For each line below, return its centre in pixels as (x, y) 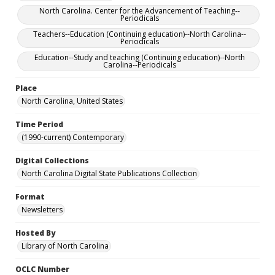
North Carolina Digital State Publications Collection (109, 173)
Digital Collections (52, 161)
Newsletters (42, 210)
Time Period (39, 124)
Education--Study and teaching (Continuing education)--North (139, 57)
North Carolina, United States (72, 101)
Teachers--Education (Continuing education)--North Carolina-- (139, 34)
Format (30, 197)
